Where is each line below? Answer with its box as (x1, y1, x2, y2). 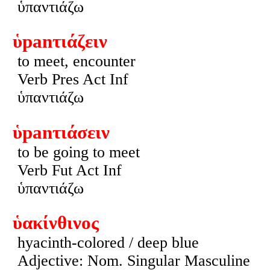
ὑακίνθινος (12, 213, 99, 234)
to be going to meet (17, 143, 140, 161)
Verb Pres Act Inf (17, 71, 128, 89)
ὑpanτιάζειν (12, 31, 107, 52)
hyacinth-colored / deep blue (17, 234, 199, 252)
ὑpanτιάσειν (12, 122, 110, 143)
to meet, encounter (17, 52, 136, 71)
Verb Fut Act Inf (17, 161, 122, 179)
